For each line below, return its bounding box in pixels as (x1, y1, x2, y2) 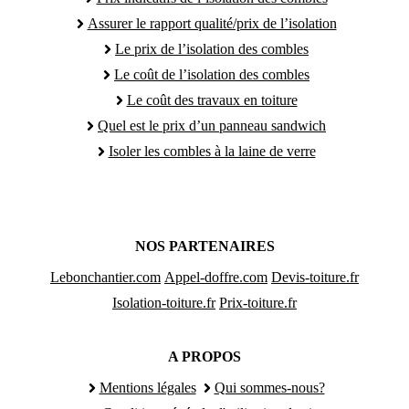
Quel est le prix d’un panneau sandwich (98, 117, 326, 133)
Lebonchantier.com (50, 268, 161, 285)
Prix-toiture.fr (219, 294, 297, 310)
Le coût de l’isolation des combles (114, 66, 309, 82)
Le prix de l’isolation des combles (115, 40, 309, 57)
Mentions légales (99, 379, 196, 395)
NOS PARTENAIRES (134, 237, 275, 254)
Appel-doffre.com (164, 268, 267, 285)
